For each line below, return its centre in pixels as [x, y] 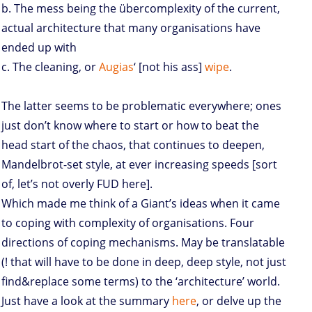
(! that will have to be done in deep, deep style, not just [144, 262]
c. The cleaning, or [50, 67]
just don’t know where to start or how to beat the [130, 126]
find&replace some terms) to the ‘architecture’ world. [141, 282]
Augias [116, 67]
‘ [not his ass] [169, 67]
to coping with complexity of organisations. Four [128, 223]
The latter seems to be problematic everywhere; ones [141, 106]
